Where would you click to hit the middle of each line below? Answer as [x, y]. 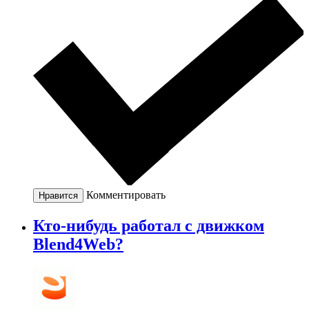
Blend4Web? [78, 244]
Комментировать [126, 195]
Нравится [58, 196]
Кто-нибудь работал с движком [149, 225]
